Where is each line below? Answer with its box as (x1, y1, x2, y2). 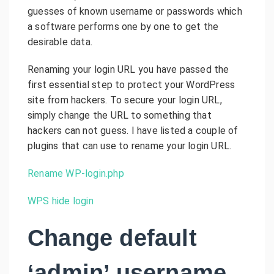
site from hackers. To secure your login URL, (28, 94, 222, 106)
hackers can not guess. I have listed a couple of (28, 124, 239, 136)
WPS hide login (28, 194, 94, 207)
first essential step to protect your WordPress (28, 78, 235, 91)
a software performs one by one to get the (28, 20, 219, 32)
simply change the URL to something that (28, 109, 212, 121)
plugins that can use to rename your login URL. (28, 139, 232, 152)
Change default (28, 224, 197, 251)
